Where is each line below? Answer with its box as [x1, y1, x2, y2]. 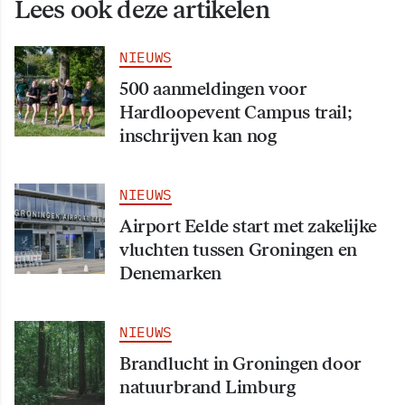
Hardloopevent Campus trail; [119, 101, 353, 124]
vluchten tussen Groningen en [119, 239, 357, 261]
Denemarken [119, 262, 221, 285]
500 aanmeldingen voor [119, 78, 307, 100]
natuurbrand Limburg [119, 376, 296, 399]
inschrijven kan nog [119, 125, 277, 147]
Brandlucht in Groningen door [119, 353, 362, 375]
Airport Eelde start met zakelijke [119, 215, 377, 238]
